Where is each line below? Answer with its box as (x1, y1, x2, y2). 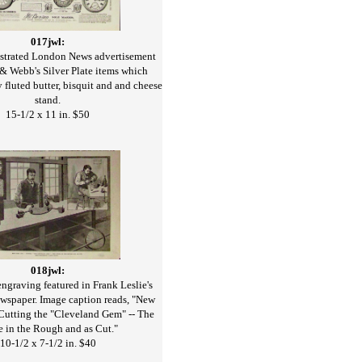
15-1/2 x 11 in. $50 (6, 107, 90, 120)
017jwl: (31, 35, 65, 48)
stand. (35, 93, 61, 106)
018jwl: (31, 264, 65, 277)
